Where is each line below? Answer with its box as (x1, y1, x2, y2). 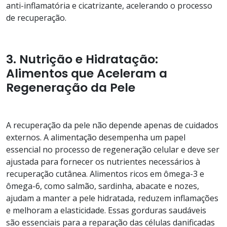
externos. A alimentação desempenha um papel (6, 131, 185, 143)
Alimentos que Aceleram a (6, 64, 167, 82)
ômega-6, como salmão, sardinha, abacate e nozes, (6, 180, 199, 192)
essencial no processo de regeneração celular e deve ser (6, 143, 219, 155)
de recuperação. (6, 12, 66, 23)
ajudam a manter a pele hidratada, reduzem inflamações (6, 192, 218, 204)
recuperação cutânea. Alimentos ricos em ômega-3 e (6, 168, 204, 179)
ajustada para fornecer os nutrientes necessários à (6, 156, 200, 167)
